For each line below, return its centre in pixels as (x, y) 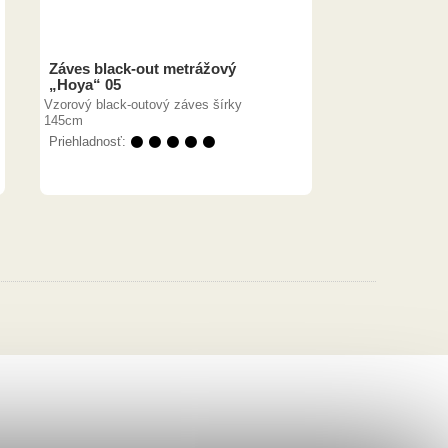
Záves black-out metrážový (142, 68)
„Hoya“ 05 (85, 84)
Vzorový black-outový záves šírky (143, 104)
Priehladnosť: (89, 141)
